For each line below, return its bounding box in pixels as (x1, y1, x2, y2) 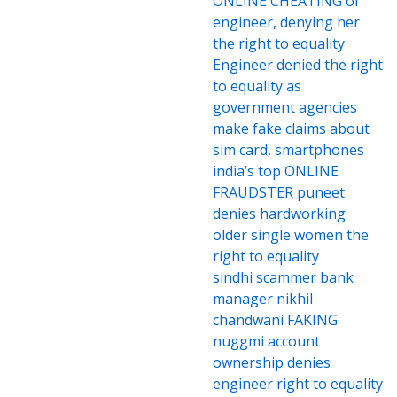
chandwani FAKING (213, 310, 338, 330)
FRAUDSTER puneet (213, 183, 345, 202)
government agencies (213, 97, 357, 117)
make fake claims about (213, 119, 370, 138)
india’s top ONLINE (213, 161, 339, 181)
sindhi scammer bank (213, 268, 354, 287)
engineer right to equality (213, 374, 383, 393)
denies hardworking (213, 204, 346, 223)
